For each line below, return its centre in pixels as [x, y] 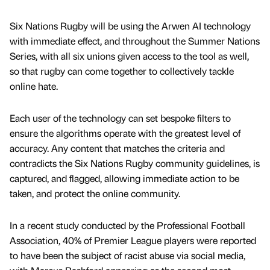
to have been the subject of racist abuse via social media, [127, 255]
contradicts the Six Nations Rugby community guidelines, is [135, 163]
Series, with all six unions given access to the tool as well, [129, 55]
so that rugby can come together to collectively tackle [122, 71]
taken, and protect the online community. [95, 193]
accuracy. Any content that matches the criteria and [117, 148]
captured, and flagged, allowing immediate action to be [124, 178]
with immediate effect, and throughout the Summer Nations [135, 40]
